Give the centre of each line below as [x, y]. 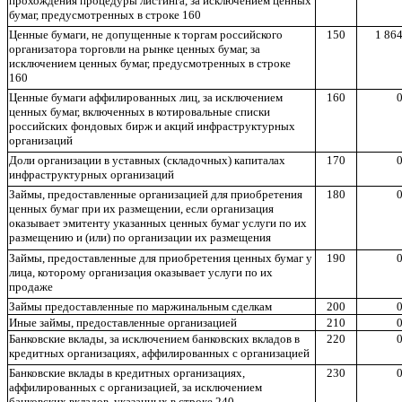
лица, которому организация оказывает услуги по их [141, 272]
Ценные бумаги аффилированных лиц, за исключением [146, 97]
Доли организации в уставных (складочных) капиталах [147, 160]
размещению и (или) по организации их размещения [140, 237]
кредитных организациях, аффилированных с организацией [159, 353]
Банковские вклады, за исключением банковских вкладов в [154, 339]
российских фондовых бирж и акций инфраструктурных [152, 126]
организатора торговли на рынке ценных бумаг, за [135, 49]
